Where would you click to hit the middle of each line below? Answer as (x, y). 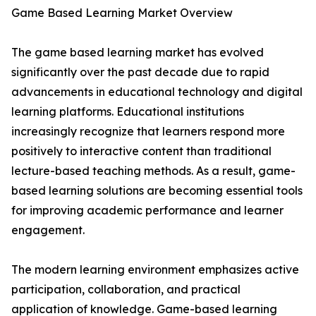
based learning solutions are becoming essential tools (157, 191)
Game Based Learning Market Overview (122, 13)
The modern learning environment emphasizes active (155, 270)
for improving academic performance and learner (147, 211)
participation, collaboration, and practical (126, 290)
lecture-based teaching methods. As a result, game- (153, 171)
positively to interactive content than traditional (141, 151)
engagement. (48, 230)
